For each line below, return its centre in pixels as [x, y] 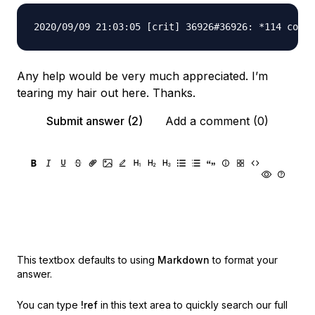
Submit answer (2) [95, 121]
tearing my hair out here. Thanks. [106, 93]
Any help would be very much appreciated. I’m [142, 76]
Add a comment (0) [217, 121]
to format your [245, 260]
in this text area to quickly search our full [194, 305]
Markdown [184, 260]
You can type [47, 305]
